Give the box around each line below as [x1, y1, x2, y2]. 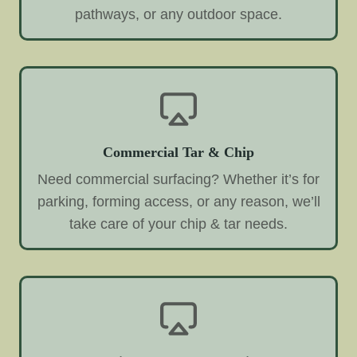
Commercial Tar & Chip [103, 144, 254, 161]
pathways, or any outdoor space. [75, 6, 282, 23]
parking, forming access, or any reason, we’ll [37, 193, 320, 210]
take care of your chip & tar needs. [69, 215, 288, 232]
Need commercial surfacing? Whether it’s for [37, 171, 320, 187]
